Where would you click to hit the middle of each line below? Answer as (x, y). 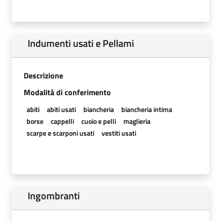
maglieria (137, 121)
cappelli (62, 121)
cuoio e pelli (98, 121)
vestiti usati (119, 133)
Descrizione (43, 75)
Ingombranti (54, 195)
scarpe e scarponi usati (60, 133)
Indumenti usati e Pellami (81, 43)
